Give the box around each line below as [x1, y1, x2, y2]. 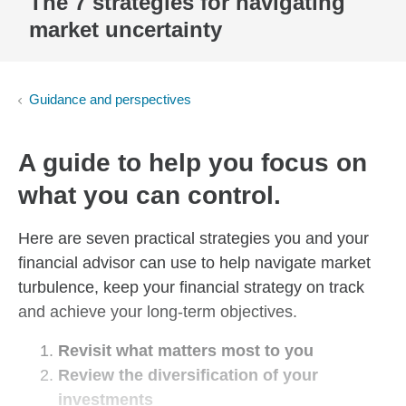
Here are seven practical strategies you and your [18, 229, 369, 248]
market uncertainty [29, 17, 222, 43]
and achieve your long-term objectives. [18, 303, 297, 322]
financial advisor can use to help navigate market [18, 254, 371, 273]
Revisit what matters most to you [58, 342, 314, 361]
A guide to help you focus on [18, 149, 367, 178]
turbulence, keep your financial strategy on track [18, 278, 364, 297]
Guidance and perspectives [29, 92, 191, 108]
